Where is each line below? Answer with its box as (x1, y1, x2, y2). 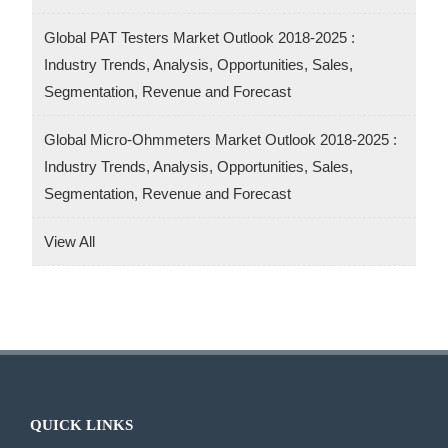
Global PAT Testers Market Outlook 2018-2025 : (44, 28, 356, 46)
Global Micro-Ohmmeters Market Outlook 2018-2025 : (44, 130, 398, 148)
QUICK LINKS (30, 416, 133, 433)
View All (44, 232, 96, 250)
